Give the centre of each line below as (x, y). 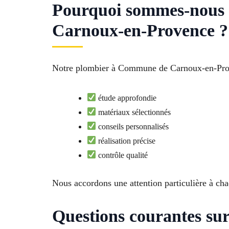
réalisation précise (126, 141)
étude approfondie (127, 98)
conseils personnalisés (133, 126)
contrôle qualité (122, 155)
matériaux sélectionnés (134, 112)
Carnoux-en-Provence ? (140, 31)
